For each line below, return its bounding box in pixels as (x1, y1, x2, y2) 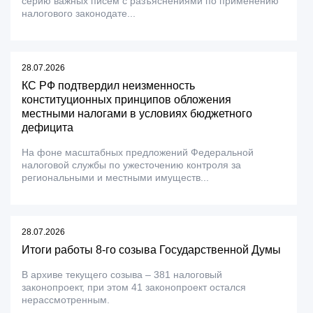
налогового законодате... (22, 8, 136, 19)
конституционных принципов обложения (22, 94, 231, 105)
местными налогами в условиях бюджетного (22, 108, 252, 119)
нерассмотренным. (22, 294, 110, 305)
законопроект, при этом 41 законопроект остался (22, 282, 246, 293)
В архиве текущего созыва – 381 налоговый (22, 269, 222, 280)
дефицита (22, 122, 73, 133)
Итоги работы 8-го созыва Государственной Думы (22, 244, 281, 256)
